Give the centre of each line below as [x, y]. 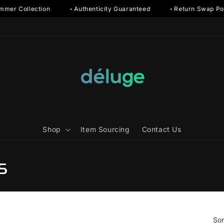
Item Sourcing [105, 129]
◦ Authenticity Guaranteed [100, 8]
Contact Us [161, 129]
